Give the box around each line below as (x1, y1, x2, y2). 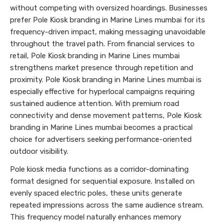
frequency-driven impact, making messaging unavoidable (10, 27, 206, 36)
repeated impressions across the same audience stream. (10, 201, 204, 210)
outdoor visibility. (10, 147, 68, 156)
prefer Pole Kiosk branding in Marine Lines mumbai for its (10, 15, 205, 24)
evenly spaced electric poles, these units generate (10, 189, 182, 198)
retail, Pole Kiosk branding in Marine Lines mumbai (10, 51, 180, 60)
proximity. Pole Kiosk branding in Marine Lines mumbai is (10, 75, 202, 84)
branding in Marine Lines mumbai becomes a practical (10, 123, 193, 132)
